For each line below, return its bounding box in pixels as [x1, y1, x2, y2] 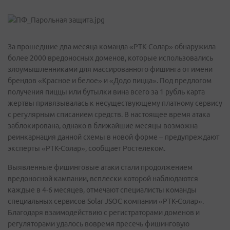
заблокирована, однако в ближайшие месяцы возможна [8, 122, 198, 130]
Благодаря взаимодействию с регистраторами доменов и [8, 208, 200, 217]
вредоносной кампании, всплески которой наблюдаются [8, 175, 198, 183]
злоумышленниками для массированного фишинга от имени [8, 65, 213, 73]
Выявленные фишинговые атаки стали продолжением [8, 163, 193, 171]
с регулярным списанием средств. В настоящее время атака [8, 110, 210, 119]
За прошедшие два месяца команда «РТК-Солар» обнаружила [8, 43, 216, 51]
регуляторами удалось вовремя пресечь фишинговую [8, 220, 189, 228]
